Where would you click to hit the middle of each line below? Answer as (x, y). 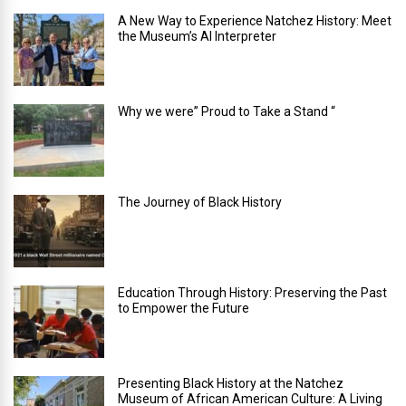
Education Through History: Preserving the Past (252, 292)
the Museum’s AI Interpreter (197, 36)
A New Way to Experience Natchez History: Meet (255, 20)
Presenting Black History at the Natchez (231, 383)
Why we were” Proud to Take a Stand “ (227, 111)
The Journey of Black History (200, 202)
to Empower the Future (184, 308)
